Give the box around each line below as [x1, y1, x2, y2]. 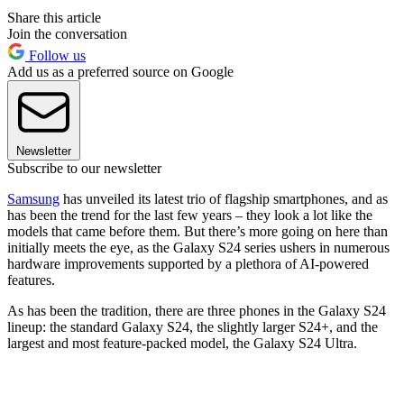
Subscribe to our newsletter [7, 161, 161, 177]
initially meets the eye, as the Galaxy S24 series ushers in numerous [7, 240, 390, 256]
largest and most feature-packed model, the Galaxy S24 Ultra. [7, 335, 357, 352]
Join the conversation [7, 26, 127, 42]
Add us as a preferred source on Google [7, 64, 234, 80]
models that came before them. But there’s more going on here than [7, 224, 388, 240]
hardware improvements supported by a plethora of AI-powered [7, 256, 369, 272]
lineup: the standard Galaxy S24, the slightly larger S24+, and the [7, 319, 378, 335]
